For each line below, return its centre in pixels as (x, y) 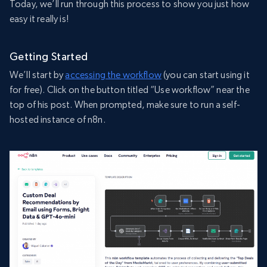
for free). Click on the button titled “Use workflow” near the (130, 90)
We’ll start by (38, 75)
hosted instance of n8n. (58, 120)
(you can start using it (205, 75)
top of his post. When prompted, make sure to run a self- (125, 105)
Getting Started (49, 57)
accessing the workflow (113, 75)
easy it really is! (39, 19)
